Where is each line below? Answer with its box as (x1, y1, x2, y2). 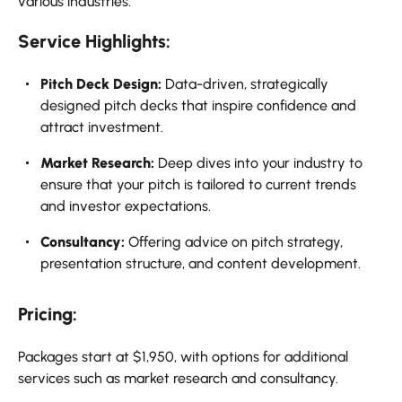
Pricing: (18, 303, 77, 326)
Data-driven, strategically (162, 75, 328, 93)
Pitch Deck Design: (40, 75, 162, 93)
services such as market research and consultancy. (18, 370, 338, 388)
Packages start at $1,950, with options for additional (18, 348, 348, 366)
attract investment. (40, 118, 163, 136)
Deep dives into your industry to (154, 154, 363, 172)
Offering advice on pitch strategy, (125, 233, 343, 251)
